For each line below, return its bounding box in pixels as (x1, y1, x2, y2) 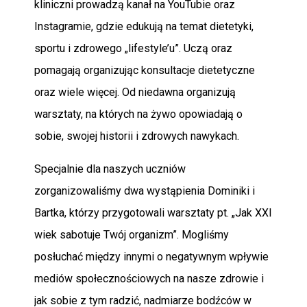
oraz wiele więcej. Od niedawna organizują (34, 86, 236, 99)
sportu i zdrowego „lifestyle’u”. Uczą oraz (34, 42, 232, 55)
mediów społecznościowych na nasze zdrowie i (34, 272, 264, 285)
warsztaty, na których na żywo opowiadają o (34, 108, 243, 121)
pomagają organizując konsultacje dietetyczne (34, 64, 255, 77)
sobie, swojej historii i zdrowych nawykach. (34, 130, 239, 143)
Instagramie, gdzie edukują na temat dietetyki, (34, 20, 254, 33)
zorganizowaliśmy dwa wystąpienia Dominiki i (34, 184, 255, 197)
